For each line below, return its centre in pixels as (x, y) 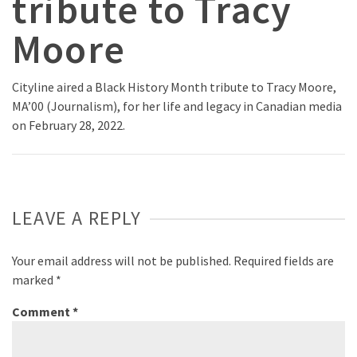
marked (34, 280)
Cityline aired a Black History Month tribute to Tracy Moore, (174, 87)
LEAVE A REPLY (77, 218)
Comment (42, 312)
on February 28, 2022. (69, 126)
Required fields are (284, 261)
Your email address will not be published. (122, 261)
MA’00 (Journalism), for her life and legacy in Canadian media (177, 106)
